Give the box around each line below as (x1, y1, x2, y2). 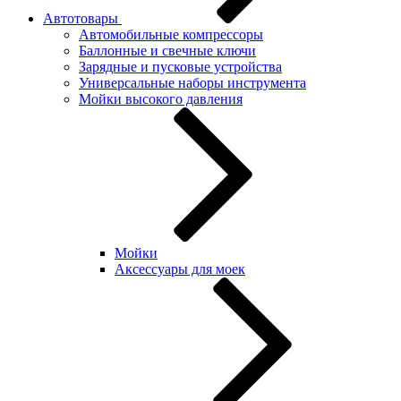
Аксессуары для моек (115, 261, 245, 277)
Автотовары (43, 11, 122, 26)
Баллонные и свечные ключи (79, 43, 256, 58)
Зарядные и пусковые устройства (79, 59, 282, 74)
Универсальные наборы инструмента (79, 75, 306, 90)
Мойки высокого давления (79, 91, 243, 107)
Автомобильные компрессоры (79, 27, 263, 42)
